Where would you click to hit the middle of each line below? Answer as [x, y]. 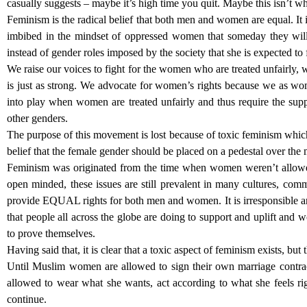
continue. [27, 299]
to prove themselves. [52, 233]
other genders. [37, 118]
